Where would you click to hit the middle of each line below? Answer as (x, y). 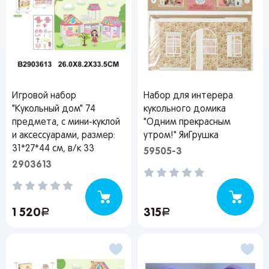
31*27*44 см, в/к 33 (53, 149)
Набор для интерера (188, 96)
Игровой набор (44, 96)
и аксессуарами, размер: (64, 136)
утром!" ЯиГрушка (181, 136)
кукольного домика (185, 109)
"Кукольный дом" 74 (54, 109)
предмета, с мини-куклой (66, 122)
